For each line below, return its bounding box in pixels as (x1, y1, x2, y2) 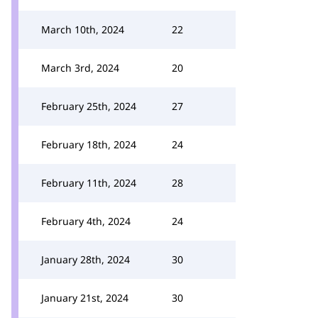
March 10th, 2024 (41, 23, 124, 36)
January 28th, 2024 (41, 253, 130, 266)
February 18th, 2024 (41, 138, 136, 151)
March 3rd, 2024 (41, 61, 119, 75)
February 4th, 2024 (41, 214, 131, 228)
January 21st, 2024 (41, 291, 128, 305)
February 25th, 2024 (41, 99, 136, 113)
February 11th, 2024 (41, 176, 136, 190)
